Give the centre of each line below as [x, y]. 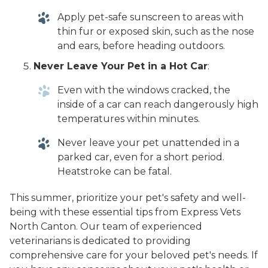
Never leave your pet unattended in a [148, 143]
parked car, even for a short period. [141, 157]
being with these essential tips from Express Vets [125, 212]
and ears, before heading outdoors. [141, 46]
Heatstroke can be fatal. [115, 172]
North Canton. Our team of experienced [106, 227]
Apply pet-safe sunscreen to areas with [150, 17]
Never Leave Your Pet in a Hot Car [121, 66]
